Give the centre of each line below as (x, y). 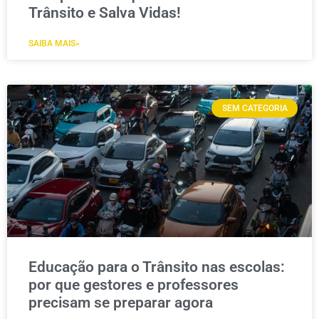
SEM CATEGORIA (255, 109)
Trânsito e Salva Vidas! (105, 12)
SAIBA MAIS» (54, 43)
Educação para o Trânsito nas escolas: (157, 267)
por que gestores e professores (134, 284)
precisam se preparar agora (121, 302)
